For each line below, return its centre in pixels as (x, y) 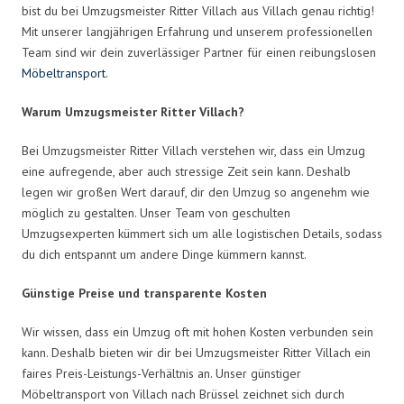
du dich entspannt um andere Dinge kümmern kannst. (164, 254)
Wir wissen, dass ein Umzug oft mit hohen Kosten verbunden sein (197, 331)
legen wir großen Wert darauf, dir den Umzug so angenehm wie (196, 192)
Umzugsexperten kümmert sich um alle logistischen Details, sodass (202, 233)
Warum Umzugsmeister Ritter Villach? (133, 111)
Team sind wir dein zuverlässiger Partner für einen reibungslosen (199, 52)
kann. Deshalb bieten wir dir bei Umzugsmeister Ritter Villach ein (196, 352)
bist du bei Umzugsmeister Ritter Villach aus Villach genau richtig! (198, 10)
